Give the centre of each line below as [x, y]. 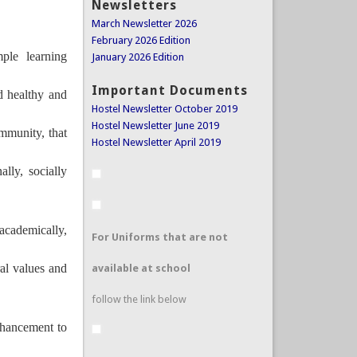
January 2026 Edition [137, 57]
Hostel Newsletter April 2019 [156, 143]
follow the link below [139, 299]
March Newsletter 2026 [144, 23]
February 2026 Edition [141, 40]
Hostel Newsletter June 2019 [155, 126]
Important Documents [169, 91]
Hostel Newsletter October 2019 [164, 109]
